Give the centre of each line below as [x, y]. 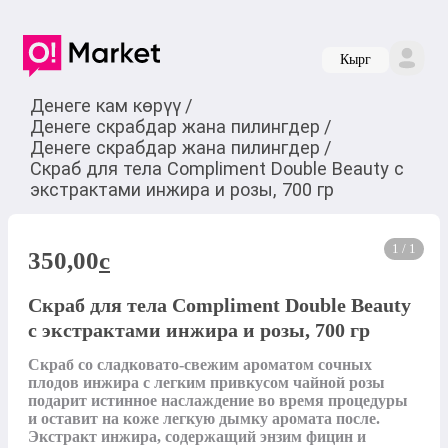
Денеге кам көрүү [105, 105]
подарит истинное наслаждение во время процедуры [218, 401]
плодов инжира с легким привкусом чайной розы [206, 383]
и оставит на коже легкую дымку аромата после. [204, 419]
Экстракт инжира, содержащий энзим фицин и [197, 437]
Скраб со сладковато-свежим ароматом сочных [200, 365]
